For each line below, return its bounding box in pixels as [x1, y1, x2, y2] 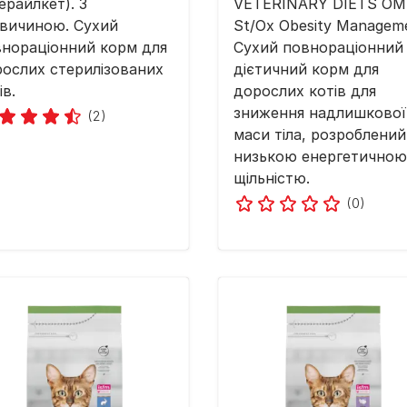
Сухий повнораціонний [233, 38, 403, 57]
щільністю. [233, 169, 310, 188]
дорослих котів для [233, 82, 376, 101]
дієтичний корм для [233, 60, 379, 79]
